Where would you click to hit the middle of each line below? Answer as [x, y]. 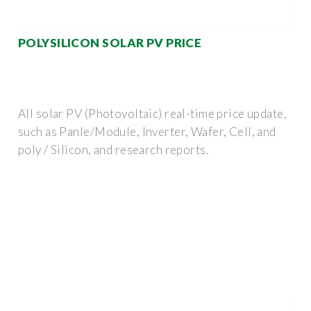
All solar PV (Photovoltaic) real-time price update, [153, 113]
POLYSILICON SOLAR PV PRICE [110, 42]
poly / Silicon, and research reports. [114, 149]
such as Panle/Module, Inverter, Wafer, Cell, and [147, 131]
